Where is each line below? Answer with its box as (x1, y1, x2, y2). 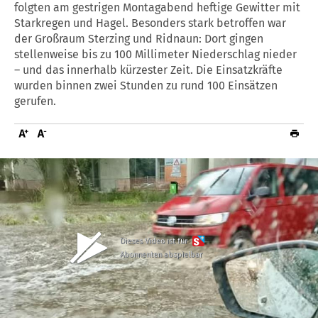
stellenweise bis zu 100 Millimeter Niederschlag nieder (14, 47, 297, 61)
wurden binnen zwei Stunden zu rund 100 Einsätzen (14, 78, 278, 92)
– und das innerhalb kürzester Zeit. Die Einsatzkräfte (14, 62, 283, 77)
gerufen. (14, 94, 56, 108)
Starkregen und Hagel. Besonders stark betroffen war (14, 16, 286, 30)
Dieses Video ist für (120, 236, 190, 246)
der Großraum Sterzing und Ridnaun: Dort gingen (14, 31, 263, 45)
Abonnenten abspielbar (120, 249, 203, 259)
